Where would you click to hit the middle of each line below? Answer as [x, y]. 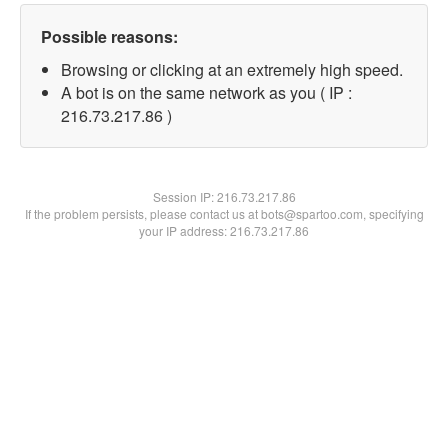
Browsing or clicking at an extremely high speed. [232, 69]
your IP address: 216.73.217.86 [224, 230]
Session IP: [184, 196]
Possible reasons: [109, 36]
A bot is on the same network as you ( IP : [206, 92]
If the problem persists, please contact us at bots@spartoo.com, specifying [224, 213]
